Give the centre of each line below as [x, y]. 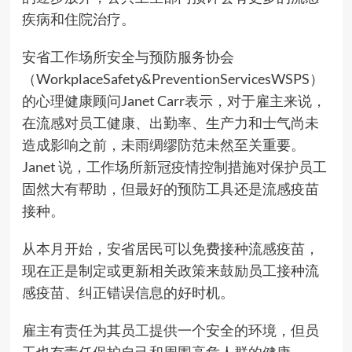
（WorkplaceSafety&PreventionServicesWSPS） [172, 79]
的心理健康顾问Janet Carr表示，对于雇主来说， [174, 101]
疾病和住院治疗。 [78, 19]
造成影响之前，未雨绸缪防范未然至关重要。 [163, 145]
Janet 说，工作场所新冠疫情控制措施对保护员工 [174, 167]
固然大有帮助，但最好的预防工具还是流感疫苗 [170, 189]
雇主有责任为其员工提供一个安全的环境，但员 [170, 330]
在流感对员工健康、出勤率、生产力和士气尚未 [170, 123]
